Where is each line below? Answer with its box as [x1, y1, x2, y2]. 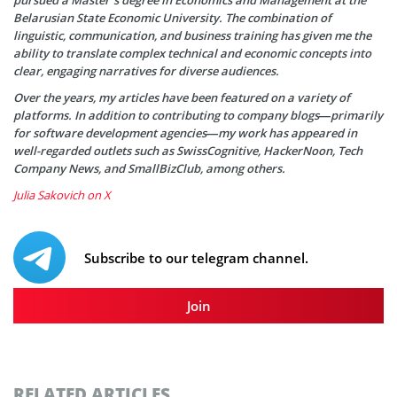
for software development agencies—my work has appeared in [13, 124, 357, 141]
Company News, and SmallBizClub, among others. [13, 160, 288, 176]
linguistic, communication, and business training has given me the [13, 27, 371, 43]
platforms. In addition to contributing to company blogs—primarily [13, 106, 383, 123]
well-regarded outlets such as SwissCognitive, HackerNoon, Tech [13, 142, 362, 159]
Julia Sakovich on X [13, 186, 111, 203]
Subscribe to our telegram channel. [84, 248, 308, 267]
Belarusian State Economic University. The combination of [13, 9, 331, 26]
